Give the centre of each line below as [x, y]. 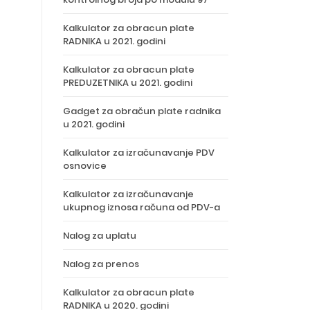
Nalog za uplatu [100, 236]
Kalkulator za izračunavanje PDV [139, 153]
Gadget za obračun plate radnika [142, 111]
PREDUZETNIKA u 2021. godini [128, 83]
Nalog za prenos [101, 264]
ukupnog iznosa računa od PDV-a [142, 207]
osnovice [85, 166]
